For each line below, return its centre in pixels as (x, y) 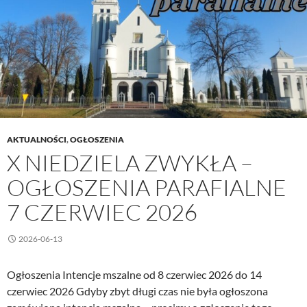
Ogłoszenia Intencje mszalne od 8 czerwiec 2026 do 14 (134, 275)
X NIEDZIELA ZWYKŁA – (130, 163)
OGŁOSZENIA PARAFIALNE (147, 188)
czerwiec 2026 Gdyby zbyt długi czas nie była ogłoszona (137, 291)
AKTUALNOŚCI (37, 140)
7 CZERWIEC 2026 (102, 212)
